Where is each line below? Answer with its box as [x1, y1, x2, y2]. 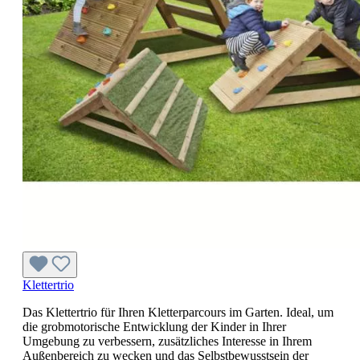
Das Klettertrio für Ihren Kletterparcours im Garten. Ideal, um [22, 305, 333, 319]
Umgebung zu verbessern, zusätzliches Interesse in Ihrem [22, 333, 312, 348]
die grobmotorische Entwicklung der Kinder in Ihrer [22, 319, 286, 333]
